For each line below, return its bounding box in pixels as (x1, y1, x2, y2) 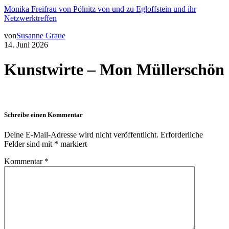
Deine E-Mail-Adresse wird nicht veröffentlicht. (4, 130, 158, 139)
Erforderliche (161, 130, 203, 139)
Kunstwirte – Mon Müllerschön (4, 60, 224, 79)
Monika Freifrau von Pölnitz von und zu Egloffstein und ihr (4, 4, 196, 13)
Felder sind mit (4, 139, 54, 148)
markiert (58, 139, 87, 148)
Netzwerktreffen (4, 13, 57, 22)
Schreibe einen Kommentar (4, 110, 83, 119)
